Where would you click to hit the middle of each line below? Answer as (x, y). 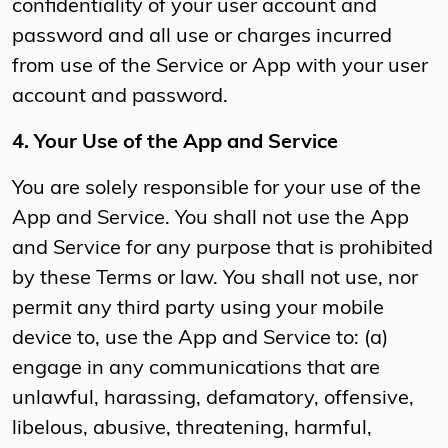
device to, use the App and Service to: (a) (200, 339)
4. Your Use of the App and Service (175, 143)
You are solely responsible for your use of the (216, 189)
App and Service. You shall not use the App (210, 219)
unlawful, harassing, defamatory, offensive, (213, 399)
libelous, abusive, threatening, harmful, (192, 429)
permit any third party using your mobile (198, 309)
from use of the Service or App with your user (220, 67)
